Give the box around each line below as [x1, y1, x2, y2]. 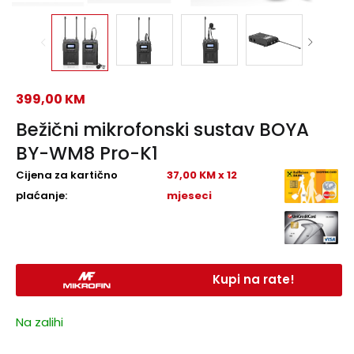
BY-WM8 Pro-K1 [16, 141, 158, 167]
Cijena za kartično [16, 168, 118, 183]
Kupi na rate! [213, 271, 295, 288]
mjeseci [166, 188, 212, 204]
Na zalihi [16, 314, 63, 331]
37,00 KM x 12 [166, 168, 237, 183]
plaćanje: [16, 188, 67, 204]
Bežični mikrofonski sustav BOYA [16, 117, 309, 143]
